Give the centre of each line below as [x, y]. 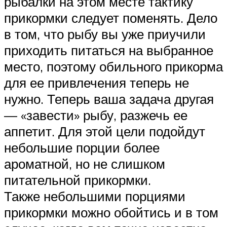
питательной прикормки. [78, 180]
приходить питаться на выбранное [109, 50]
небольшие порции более [82, 147]
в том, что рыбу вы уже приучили [105, 34]
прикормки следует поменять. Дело [111, 17]
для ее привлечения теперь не [97, 82]
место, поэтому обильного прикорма [113, 66]
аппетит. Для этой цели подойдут [105, 131]
